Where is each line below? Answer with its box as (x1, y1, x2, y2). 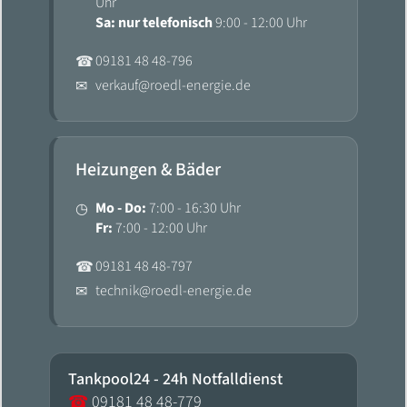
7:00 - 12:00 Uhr (113, 218, 207, 239)
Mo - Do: (95, 198, 146, 219)
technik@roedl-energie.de (95, 281, 252, 302)
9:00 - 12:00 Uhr (213, 13, 307, 34)
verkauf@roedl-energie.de (95, 75, 251, 96)
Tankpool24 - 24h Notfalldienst (68, 368, 283, 392)
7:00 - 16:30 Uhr (146, 198, 241, 219)
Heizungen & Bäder (75, 157, 221, 184)
